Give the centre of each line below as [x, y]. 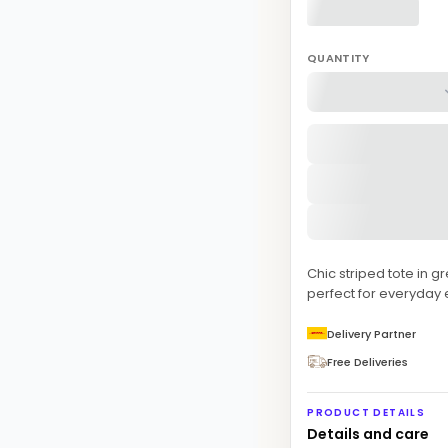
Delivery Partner [372, 333]
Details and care [368, 433]
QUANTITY [338, 57]
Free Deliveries [368, 361]
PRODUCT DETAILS [366, 412]
